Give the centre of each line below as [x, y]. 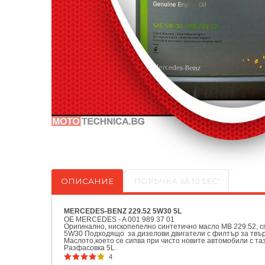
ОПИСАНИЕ [87, 181]
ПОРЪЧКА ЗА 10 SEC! [177, 181]
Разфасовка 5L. [90, 248]
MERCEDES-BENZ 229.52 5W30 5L [123, 211]
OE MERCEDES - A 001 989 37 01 [119, 219]
